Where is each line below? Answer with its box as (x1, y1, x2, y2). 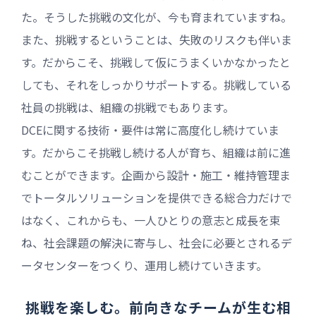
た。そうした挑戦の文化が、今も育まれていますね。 (21, 8, 292, 25)
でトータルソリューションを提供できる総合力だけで (21, 188, 292, 206)
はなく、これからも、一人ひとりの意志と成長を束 (21, 211, 281, 229)
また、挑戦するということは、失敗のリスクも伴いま (21, 30, 292, 48)
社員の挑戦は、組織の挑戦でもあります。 (21, 98, 234, 116)
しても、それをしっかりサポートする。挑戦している (21, 75, 291, 93)
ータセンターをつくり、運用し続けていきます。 (21, 256, 267, 274)
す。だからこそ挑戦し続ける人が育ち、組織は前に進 (21, 143, 291, 161)
